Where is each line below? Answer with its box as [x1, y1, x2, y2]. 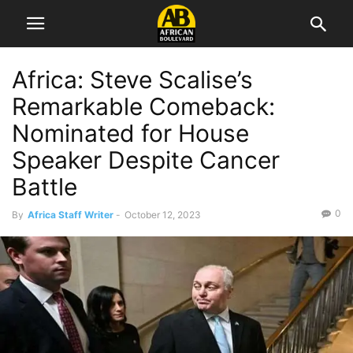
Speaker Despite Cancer [12, 146, 280, 174]
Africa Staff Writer [28, 209, 113, 221]
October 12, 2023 [124, 209, 201, 221]
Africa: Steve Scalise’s [12, 65, 253, 94]
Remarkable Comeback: [12, 92, 275, 121]
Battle [12, 173, 77, 201]
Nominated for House [12, 119, 249, 147]
